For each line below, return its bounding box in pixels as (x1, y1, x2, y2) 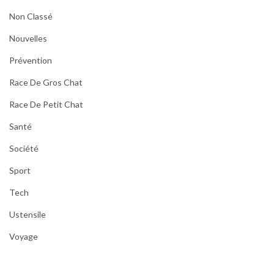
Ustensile (9, 209, 46, 220)
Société (9, 143, 39, 154)
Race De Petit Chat (9, 99, 83, 110)
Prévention (9, 55, 52, 66)
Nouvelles (9, 33, 47, 44)
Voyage (9, 231, 38, 242)
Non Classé (9, 11, 53, 22)
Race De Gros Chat (9, 77, 83, 88)
